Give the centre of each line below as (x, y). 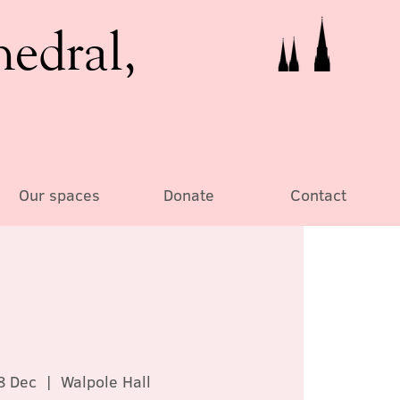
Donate (188, 195)
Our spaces (59, 195)
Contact (318, 195)
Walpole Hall (106, 381)
